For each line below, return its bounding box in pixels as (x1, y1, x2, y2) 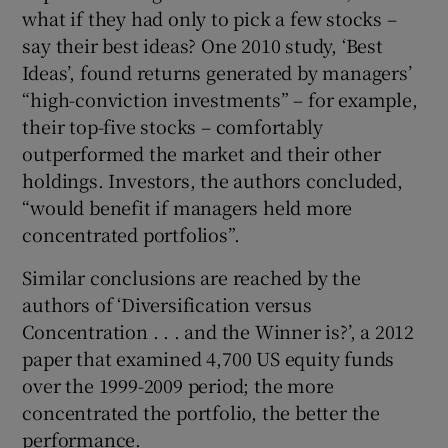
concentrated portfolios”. (22, 221, 240, 248)
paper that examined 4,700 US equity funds (22, 345, 395, 372)
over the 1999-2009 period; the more (22, 372, 334, 399)
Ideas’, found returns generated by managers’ (22, 59, 412, 86)
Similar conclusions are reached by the (22, 264, 361, 291)
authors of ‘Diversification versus (22, 291, 312, 318)
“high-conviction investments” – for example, (22, 86, 418, 113)
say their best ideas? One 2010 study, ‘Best (22, 32, 383, 59)
